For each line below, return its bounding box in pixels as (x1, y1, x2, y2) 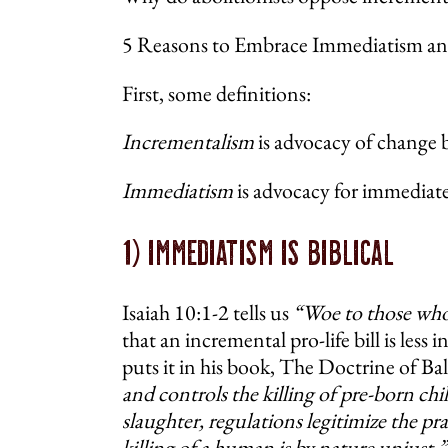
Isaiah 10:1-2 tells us (122, 298, 293, 328)
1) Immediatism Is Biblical (122, 231, 393, 273)
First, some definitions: (122, 78, 311, 108)
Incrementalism (122, 127, 254, 157)
